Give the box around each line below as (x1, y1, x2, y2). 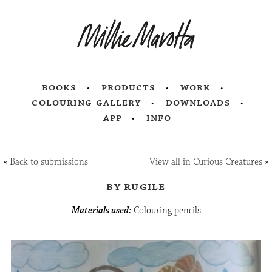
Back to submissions (10, 156, 89, 168)
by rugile (106, 179, 166, 194)
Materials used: (71, 205, 131, 217)
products (101, 81, 156, 95)
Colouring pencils (131, 205, 201, 217)
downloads (165, 96, 231, 110)
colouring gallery (32, 96, 141, 110)
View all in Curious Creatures (149, 156, 262, 168)
